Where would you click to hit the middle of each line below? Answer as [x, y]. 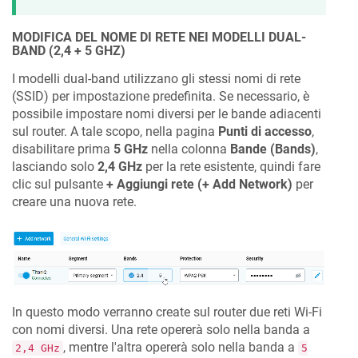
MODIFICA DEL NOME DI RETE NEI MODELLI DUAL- [159, 38]
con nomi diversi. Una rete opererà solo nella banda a [161, 329]
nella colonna [189, 149]
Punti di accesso [265, 132]
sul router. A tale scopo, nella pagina [115, 132]
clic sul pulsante [59, 185]
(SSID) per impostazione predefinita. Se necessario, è [161, 97]
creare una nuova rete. [74, 202]
